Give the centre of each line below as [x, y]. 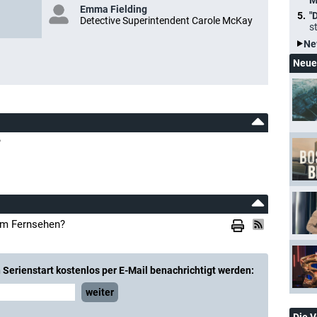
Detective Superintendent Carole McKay [166, 21]
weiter [100, 292]
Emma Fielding [114, 9]
